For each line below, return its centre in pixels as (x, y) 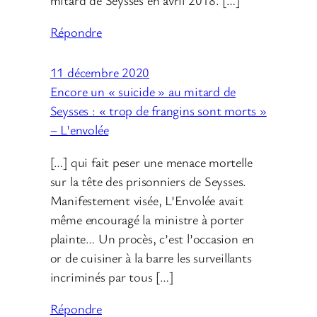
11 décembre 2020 (100, 73)
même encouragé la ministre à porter (147, 219)
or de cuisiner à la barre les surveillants (151, 257)
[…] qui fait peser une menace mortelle (151, 162)
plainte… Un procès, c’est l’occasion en (152, 238)
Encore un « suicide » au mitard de (143, 92)
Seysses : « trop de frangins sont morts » (158, 111)
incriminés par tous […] (111, 276)
